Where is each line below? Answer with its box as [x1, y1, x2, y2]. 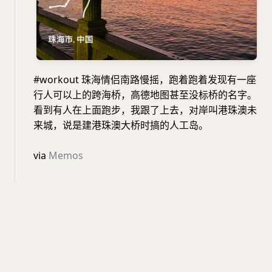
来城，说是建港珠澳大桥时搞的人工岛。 [33, 118, 208, 132]
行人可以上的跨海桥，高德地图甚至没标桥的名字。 [33, 88, 257, 101]
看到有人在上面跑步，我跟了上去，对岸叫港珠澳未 [33, 103, 257, 117]
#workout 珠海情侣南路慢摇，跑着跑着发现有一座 [33, 73, 256, 86]
